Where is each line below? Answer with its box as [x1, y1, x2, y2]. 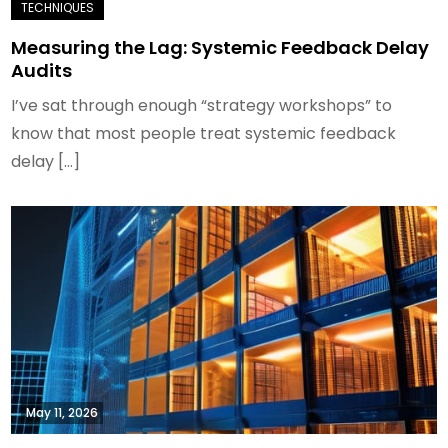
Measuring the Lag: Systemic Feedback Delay [11, 35, 430, 60]
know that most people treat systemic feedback [11, 122, 397, 145]
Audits [11, 58, 73, 83]
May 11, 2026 [26, 404, 99, 421]
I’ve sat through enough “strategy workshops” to [11, 94, 393, 117]
